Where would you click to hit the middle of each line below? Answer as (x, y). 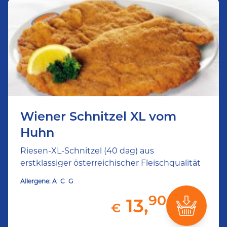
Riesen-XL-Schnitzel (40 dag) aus (87, 151)
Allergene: (35, 181)
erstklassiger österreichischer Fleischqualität (110, 163)
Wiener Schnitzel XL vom (98, 116)
